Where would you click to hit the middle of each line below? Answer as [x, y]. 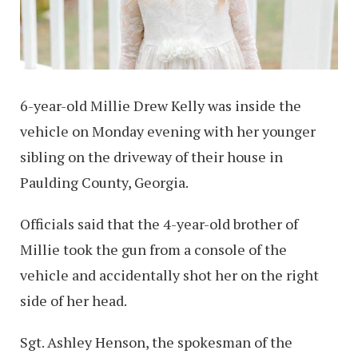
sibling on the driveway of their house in [151, 157]
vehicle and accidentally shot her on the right [169, 275]
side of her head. [74, 301]
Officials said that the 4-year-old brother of [159, 224]
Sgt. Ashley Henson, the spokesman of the [156, 342]
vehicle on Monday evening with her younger [168, 131]
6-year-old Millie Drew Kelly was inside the [161, 106]
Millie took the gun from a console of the [153, 250]
